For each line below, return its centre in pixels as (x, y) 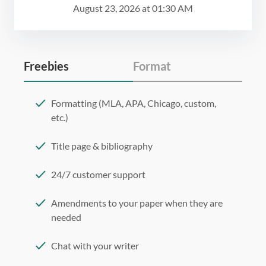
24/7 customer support (98, 175)
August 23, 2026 (107, 8)
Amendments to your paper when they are (137, 203)
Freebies (46, 66)
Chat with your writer (95, 246)
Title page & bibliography (102, 146)
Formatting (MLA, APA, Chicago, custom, (134, 103)
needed (66, 217)
